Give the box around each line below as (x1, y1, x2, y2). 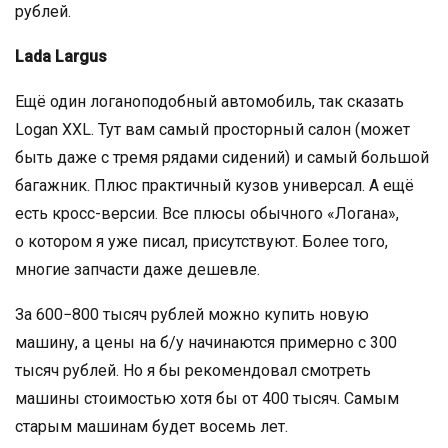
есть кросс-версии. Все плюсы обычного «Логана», (15, 203, 399, 223)
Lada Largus (15, 46, 107, 66)
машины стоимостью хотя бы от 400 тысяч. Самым (15, 388, 399, 408)
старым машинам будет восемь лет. (15, 416, 288, 436)
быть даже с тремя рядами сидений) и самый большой (15, 147, 429, 167)
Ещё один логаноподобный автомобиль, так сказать (15, 91, 404, 111)
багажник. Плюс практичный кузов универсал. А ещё (15, 175, 414, 195)
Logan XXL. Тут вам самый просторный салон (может (15, 119, 410, 139)
